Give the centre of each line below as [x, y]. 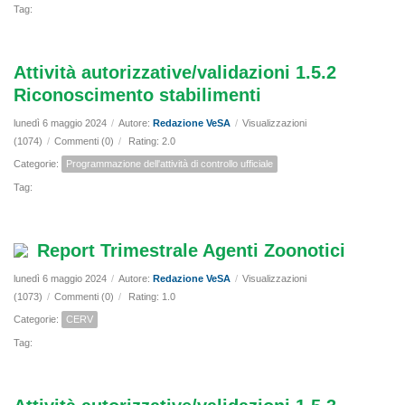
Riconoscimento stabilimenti [137, 95]
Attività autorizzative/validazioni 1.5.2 [175, 73]
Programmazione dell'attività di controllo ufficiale [170, 164]
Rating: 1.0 [152, 297]
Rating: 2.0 [152, 141]
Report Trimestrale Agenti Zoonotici [191, 251]
